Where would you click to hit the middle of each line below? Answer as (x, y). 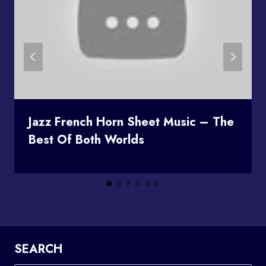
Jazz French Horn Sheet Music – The (131, 122)
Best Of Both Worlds (86, 140)
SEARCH (38, 249)
